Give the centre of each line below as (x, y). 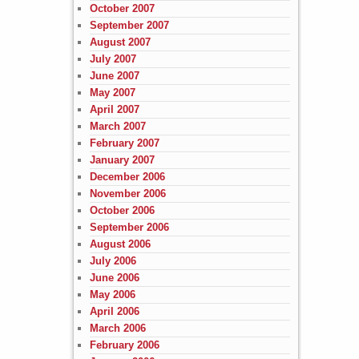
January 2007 (122, 159)
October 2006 (122, 210)
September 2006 (129, 227)
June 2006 (114, 277)
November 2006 (127, 193)
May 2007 (112, 92)
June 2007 (114, 75)
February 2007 (124, 143)
